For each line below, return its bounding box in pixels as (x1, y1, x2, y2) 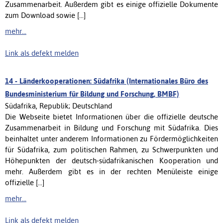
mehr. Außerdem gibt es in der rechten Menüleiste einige (5, 167, 218, 176)
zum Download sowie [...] (5, 10, 86, 19)
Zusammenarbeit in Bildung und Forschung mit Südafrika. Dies (5, 123, 218, 132)
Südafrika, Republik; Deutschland (5, 101, 112, 110)
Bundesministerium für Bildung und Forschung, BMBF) (5, 89, 179, 98)
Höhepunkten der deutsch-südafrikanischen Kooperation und (5, 156, 218, 165)
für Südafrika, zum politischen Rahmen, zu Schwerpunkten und (5, 145, 218, 154)
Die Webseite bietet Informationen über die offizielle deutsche (5, 112, 218, 121)
